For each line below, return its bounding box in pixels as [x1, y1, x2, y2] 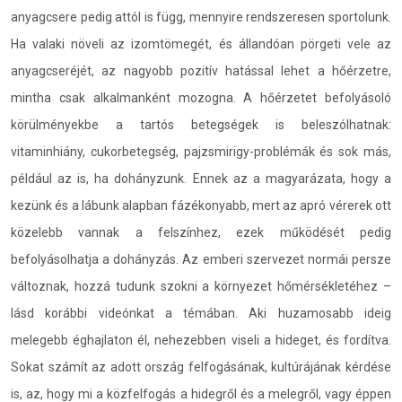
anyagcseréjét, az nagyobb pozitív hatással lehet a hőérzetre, [11, 64, 391, 78]
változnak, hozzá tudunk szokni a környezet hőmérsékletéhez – [11, 279, 391, 293]
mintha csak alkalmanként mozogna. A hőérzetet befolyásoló [11, 91, 391, 105]
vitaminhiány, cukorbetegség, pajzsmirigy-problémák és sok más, [11, 144, 391, 159]
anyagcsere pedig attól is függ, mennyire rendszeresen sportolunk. [11, 10, 391, 24]
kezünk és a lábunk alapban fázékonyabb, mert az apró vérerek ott [11, 198, 391, 213]
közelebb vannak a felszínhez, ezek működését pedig [11, 225, 391, 240]
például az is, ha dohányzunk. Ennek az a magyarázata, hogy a [11, 171, 391, 186]
